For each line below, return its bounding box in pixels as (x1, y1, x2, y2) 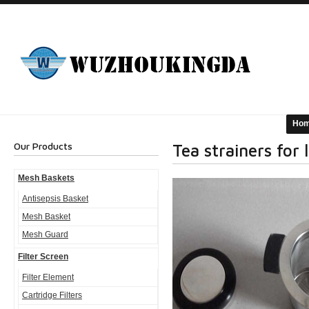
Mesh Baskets (18, 173, 74, 183)
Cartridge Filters (22, 290, 82, 300)
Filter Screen (18, 252, 68, 261)
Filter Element (22, 272, 74, 282)
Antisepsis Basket (22, 194, 88, 203)
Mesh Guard (22, 230, 68, 239)
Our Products (14, 140, 72, 152)
